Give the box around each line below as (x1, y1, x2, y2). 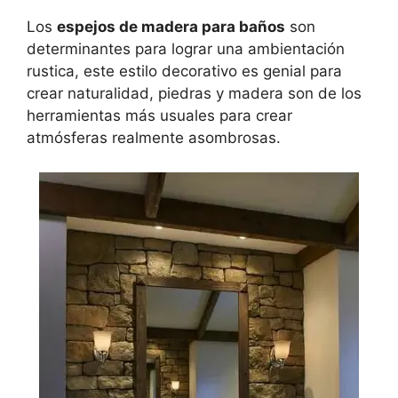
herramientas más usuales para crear (27, 107, 292, 125)
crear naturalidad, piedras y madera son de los (27, 84, 362, 103)
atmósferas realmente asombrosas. (27, 129, 281, 147)
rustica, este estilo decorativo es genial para (27, 62, 342, 81)
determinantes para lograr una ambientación (27, 40, 345, 59)
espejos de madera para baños (57, 18, 285, 36)
